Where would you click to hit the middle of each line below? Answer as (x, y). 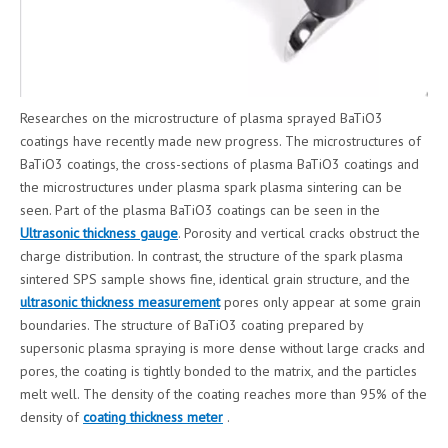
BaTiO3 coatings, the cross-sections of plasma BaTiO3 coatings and (219, 164)
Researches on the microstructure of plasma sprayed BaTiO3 (201, 118)
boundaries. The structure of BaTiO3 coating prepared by (191, 325)
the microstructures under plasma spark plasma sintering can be (211, 187)
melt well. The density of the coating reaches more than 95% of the (223, 394)
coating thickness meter (153, 417)
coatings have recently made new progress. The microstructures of (220, 141)
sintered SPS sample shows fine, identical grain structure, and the (215, 279)
